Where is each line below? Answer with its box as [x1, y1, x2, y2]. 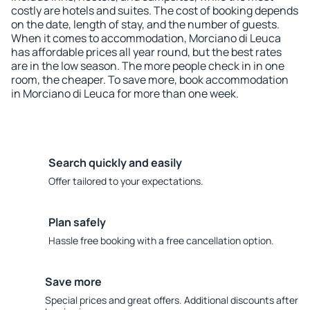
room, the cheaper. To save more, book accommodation [11, 72, 289, 87]
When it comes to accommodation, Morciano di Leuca [11, 30, 281, 46]
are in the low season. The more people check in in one [11, 58, 284, 73]
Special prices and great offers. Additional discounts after [44, 293, 298, 307]
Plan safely [48, 215, 106, 230]
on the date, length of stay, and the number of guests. [11, 17, 280, 32]
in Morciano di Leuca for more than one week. [11, 86, 239, 101]
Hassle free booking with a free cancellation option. [48, 234, 274, 247]
